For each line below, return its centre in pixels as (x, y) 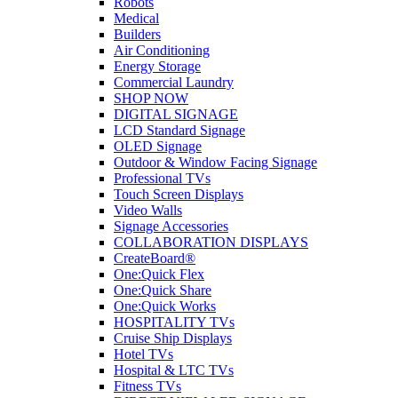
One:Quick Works (165, 306)
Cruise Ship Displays (173, 338)
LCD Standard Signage (179, 130)
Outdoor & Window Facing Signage (215, 162)
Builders (137, 34)
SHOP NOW (151, 98)
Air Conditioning (162, 50)
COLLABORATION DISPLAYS (211, 242)
